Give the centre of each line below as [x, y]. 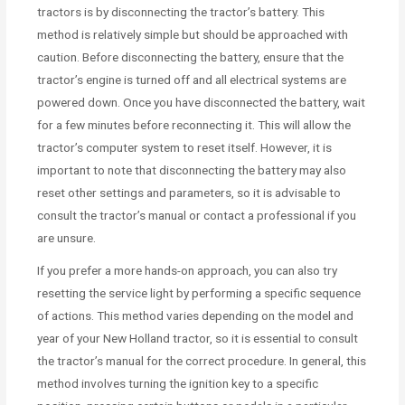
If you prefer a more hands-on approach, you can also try [188, 271]
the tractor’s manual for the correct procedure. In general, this [202, 361]
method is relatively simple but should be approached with [193, 35]
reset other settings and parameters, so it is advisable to [189, 193]
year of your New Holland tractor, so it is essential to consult [198, 339]
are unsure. [67, 238]
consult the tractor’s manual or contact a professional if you [197, 216]
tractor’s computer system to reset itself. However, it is [185, 148]
